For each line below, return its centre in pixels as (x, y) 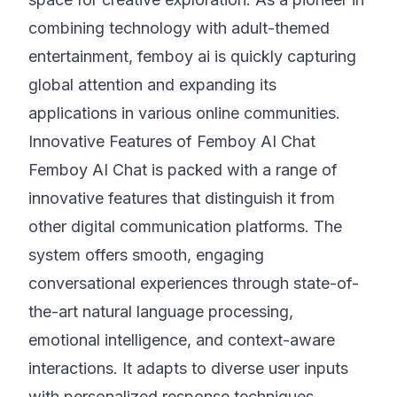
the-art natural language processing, (161, 311)
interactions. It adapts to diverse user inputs (188, 368)
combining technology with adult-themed (179, 28)
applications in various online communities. (184, 113)
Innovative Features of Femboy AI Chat (172, 141)
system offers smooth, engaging (146, 255)
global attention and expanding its (152, 85)
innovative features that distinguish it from (182, 198)
